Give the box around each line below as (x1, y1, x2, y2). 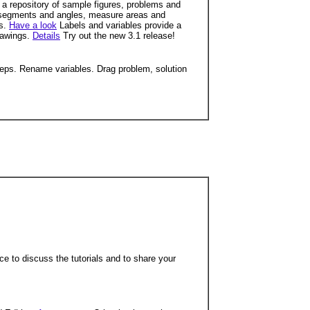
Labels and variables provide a (57, 20, 181, 30)
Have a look (9, 20, 57, 30)
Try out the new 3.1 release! (60, 30, 175, 41)
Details (33, 30, 60, 41)
